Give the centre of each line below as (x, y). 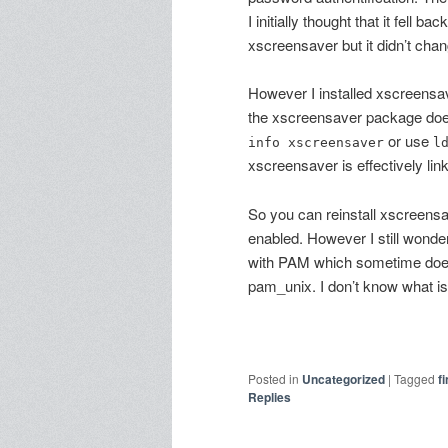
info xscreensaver (316, 143)
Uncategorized (343, 379)
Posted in (273, 379)
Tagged (414, 379)
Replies (269, 397)
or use (408, 141)
